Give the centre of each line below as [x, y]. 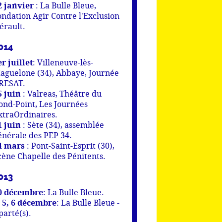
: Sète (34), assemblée [62, 125]
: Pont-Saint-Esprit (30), [70, 146]
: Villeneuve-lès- [63, 62]
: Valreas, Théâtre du [61, 94]
